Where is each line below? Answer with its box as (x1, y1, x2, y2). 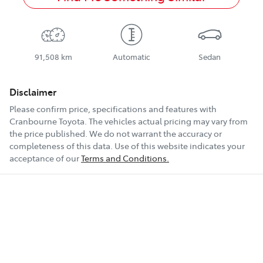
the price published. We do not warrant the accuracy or (9, 127, 222, 140)
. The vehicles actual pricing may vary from (85, 115, 248, 127)
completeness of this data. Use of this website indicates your (9, 140, 245, 152)
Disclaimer (9, 85, 56, 99)
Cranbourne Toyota (9, 115, 85, 127)
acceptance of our (9, 152, 79, 164)
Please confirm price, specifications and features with (9, 103, 217, 115)
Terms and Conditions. (81, 152, 169, 164)
